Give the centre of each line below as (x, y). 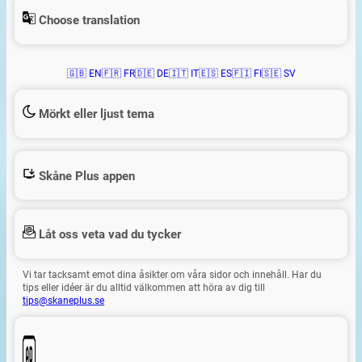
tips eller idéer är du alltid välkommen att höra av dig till (144, 287)
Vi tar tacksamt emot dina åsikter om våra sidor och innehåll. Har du (172, 274)
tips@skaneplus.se (63, 300)
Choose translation (88, 21)
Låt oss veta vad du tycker (108, 235)
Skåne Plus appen (85, 176)
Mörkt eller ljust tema (95, 114)
